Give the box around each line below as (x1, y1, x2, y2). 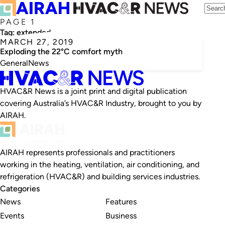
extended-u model (17, 28, 83, 37)
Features (105, 196, 137, 206)
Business (105, 210, 137, 220)
